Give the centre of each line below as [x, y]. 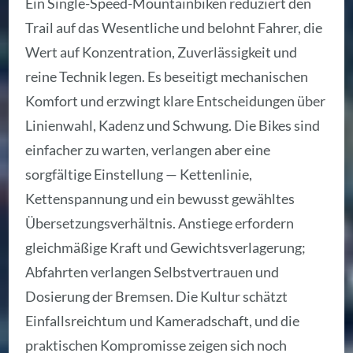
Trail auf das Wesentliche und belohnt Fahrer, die [174, 28]
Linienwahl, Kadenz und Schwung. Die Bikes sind [173, 126]
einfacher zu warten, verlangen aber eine [148, 150]
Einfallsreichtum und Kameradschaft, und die [163, 321]
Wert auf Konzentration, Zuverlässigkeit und [162, 52]
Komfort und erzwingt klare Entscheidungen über [176, 101]
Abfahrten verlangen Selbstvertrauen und [152, 272]
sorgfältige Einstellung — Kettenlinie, [139, 175]
